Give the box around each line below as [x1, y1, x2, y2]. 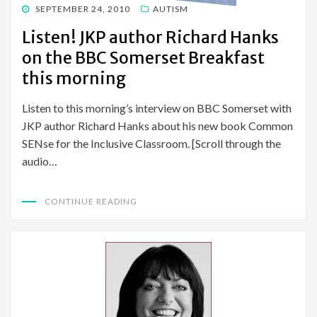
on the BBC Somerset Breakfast [22, 47, 265, 69]
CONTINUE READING [45, 196, 137, 207]
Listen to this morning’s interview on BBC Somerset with [22, 101, 292, 115]
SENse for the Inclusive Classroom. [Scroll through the [22, 137, 281, 151]
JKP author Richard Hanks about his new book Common [22, 119, 293, 133]
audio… [22, 154, 57, 168]
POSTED [21, 3, 57, 14]
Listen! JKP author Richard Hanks [22, 27, 279, 48]
